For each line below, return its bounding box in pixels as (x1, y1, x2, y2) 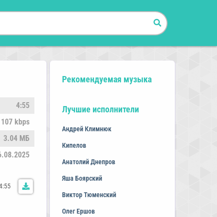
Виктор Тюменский (62, 191, 116, 199)
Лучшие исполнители (62, 104, 139, 114)
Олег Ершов (62, 207, 95, 215)
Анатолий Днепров (62, 158, 115, 166)
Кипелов (62, 141, 86, 149)
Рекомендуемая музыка (62, 74, 152, 84)
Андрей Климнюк (62, 125, 111, 133)
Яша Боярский (62, 174, 102, 182)
